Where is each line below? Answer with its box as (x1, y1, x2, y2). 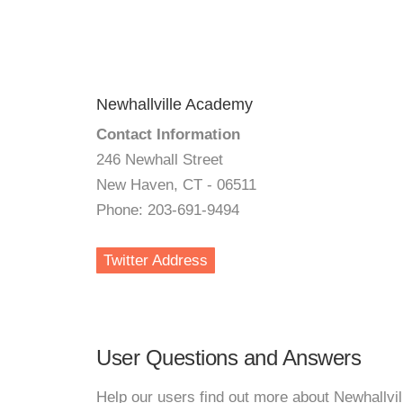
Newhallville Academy (96, 95, 253, 113)
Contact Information (96, 126, 240, 143)
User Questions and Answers (96, 345, 361, 370)
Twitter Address (103, 252, 208, 269)
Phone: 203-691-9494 (96, 201, 239, 219)
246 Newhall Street (96, 151, 223, 168)
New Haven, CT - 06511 (96, 176, 256, 193)
